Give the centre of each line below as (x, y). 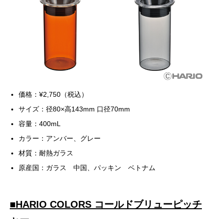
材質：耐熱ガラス (46, 153)
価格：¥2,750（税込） (54, 94)
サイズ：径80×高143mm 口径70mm (75, 109)
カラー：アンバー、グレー (60, 138)
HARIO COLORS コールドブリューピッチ (109, 204)
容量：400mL (40, 123)
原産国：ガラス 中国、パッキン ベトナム (87, 167)
